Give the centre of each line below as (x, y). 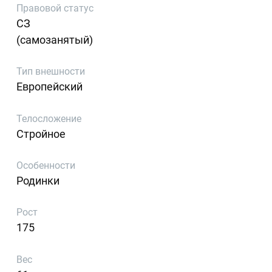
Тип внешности (51, 72)
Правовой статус (55, 8)
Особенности (46, 166)
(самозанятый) (55, 39)
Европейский (50, 87)
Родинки (38, 181)
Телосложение (49, 118)
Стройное (41, 134)
